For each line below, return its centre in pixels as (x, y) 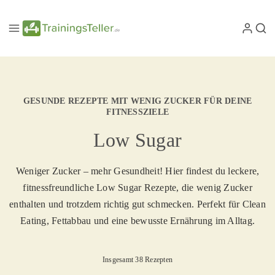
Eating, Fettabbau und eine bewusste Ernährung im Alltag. (137, 221)
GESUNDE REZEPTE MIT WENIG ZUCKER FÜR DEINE (137, 101)
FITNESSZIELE (137, 112)
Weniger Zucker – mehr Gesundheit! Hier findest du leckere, (137, 171)
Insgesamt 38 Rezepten (137, 260)
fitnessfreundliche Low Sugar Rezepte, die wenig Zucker (137, 188)
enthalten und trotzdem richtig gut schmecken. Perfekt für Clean (137, 204)
